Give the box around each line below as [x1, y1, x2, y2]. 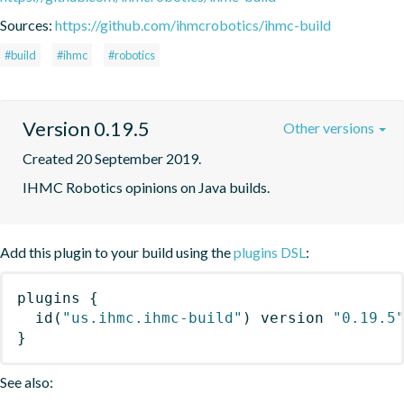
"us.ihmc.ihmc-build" [62, 308, 243, 326]
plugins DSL [234, 243, 306, 261]
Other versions [283, 118, 377, 136]
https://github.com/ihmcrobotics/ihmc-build [55, 15, 331, 33]
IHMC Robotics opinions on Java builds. [23, 178, 270, 196]
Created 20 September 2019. [23, 149, 201, 167]
